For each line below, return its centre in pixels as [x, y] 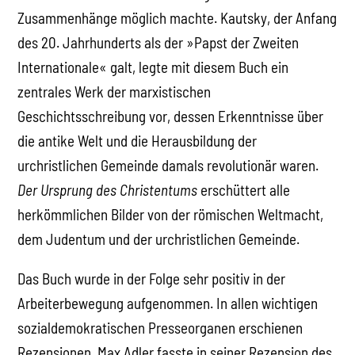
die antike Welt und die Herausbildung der [137, 140]
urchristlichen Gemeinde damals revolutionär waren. [168, 165]
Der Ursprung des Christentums [108, 189]
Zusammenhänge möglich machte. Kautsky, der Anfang [177, 17]
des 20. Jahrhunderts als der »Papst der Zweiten [158, 42]
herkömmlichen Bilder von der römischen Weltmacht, [171, 214]
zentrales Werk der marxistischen [115, 91]
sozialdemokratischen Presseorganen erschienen [160, 327]
